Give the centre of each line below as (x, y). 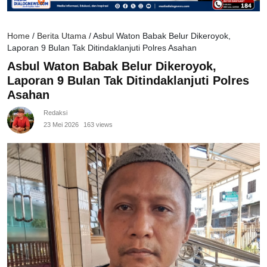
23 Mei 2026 (61, 125)
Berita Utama (62, 36)
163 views (98, 125)
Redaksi (55, 113)
